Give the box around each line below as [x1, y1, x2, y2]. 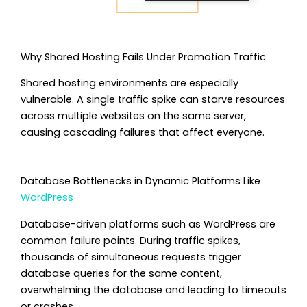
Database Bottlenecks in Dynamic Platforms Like [21, 174, 260, 188]
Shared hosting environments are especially [21, 75, 238, 90]
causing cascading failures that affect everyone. [21, 125, 265, 139]
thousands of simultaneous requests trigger [21, 249, 241, 264]
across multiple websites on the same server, [21, 108, 246, 123]
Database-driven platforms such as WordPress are [21, 217, 275, 231]
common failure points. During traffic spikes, [21, 233, 241, 247]
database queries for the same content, [21, 266, 222, 280]
